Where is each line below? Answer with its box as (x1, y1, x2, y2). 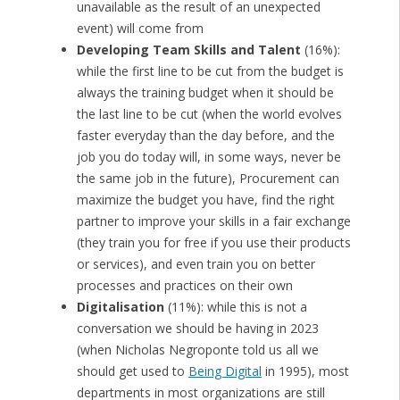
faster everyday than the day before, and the (76, 127, 335, 145)
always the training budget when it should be (76, 84, 334, 102)
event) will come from (76, 20, 204, 37)
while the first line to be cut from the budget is (76, 62, 344, 80)
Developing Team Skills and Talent (76, 41, 301, 59)
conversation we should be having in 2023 (76, 320, 319, 337)
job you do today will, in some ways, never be (76, 148, 341, 166)
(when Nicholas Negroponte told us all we (76, 341, 319, 359)
